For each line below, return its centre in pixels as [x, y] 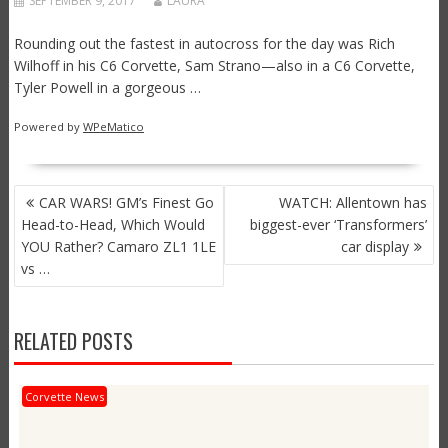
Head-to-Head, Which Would [112, 224]
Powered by [48, 126]
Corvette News [64, 396]
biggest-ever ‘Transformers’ [339, 224]
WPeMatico [113, 126]
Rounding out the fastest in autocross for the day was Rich [204, 43]
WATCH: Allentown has [353, 202]
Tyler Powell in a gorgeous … [107, 87]
